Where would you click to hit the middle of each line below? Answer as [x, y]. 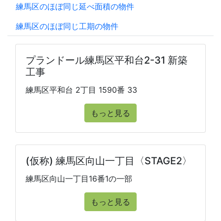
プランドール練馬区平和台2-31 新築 [107, 60]
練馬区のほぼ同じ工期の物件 [67, 26]
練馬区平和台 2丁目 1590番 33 [81, 90]
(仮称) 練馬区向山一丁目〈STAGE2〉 [109, 161]
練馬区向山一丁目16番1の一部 [79, 179]
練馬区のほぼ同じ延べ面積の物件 [75, 6]
